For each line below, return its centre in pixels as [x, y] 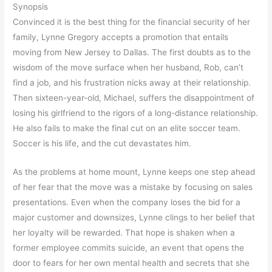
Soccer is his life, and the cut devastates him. [102, 144]
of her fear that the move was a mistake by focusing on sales [133, 187]
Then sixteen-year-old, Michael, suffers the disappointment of [134, 98]
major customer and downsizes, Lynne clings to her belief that [134, 217]
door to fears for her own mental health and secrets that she [131, 263]
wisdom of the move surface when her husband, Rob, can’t [128, 68]
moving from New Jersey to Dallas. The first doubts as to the [132, 53]
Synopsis [31, 7]
